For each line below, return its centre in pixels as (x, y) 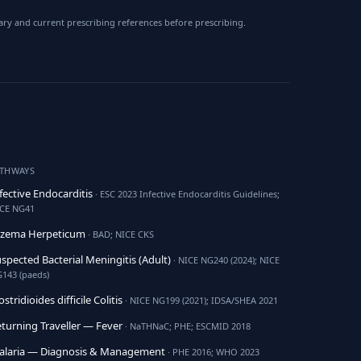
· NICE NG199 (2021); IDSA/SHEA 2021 (200, 300)
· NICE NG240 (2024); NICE (225, 260)
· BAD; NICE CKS (119, 234)
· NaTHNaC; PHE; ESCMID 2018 (186, 326)
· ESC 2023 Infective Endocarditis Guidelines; (186, 194)
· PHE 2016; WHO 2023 (212, 352)
